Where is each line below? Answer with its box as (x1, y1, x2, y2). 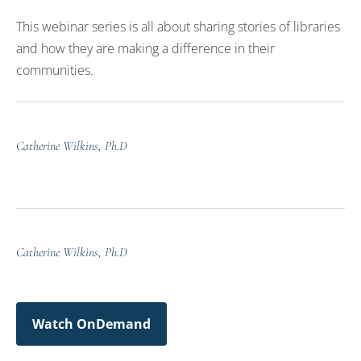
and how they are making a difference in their (16, 39, 275, 57)
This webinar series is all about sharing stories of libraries (16, 18, 340, 35)
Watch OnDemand (32, 314, 151, 333)
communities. (16, 61, 93, 79)
